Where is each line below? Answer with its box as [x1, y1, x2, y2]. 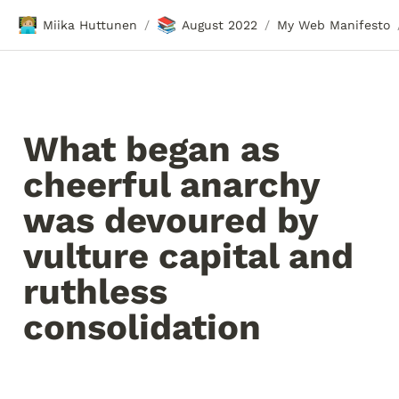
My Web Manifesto [277, 17, 390, 32]
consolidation [23, 306, 261, 348]
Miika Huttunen [43, 17, 137, 32]
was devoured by [23, 199, 318, 241]
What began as [23, 128, 280, 170]
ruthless [23, 271, 167, 313]
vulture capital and [23, 235, 354, 277]
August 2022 [182, 17, 257, 32]
